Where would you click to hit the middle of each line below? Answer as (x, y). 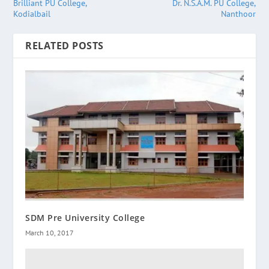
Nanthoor (238, 14)
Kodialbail (32, 14)
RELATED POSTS (65, 45)
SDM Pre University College (85, 218)
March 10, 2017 (50, 233)
